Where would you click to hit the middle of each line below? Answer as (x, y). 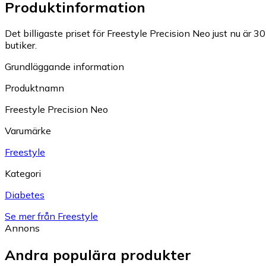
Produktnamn (34, 88)
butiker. (21, 45)
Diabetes (25, 195)
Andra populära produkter (98, 255)
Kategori (23, 174)
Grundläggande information (64, 67)
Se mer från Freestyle (51, 216)
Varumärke (28, 131)
